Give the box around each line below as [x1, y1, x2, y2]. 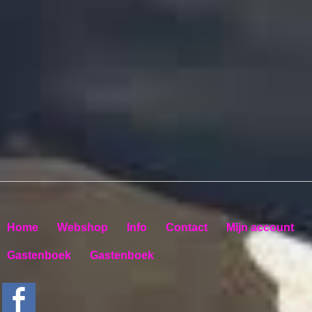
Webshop [57, 221, 108, 233]
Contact [166, 221, 208, 233]
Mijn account [226, 221, 294, 233]
